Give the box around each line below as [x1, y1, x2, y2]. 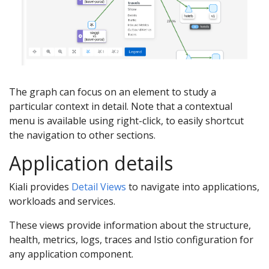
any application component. [9, 247, 133, 261]
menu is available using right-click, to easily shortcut [9, 114, 244, 128]
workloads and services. [9, 195, 115, 208]
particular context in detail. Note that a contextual [9, 100, 232, 113]
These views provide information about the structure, [9, 219, 251, 232]
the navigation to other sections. [9, 128, 156, 142]
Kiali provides [9, 180, 71, 194]
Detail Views [71, 180, 126, 194]
